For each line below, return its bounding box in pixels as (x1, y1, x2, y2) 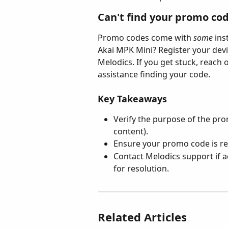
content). (113, 126, 148, 137)
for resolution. (113, 162, 169, 174)
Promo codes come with (98, 32, 193, 43)
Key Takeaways (98, 93, 167, 105)
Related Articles (98, 209, 187, 224)
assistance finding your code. (98, 68, 210, 80)
